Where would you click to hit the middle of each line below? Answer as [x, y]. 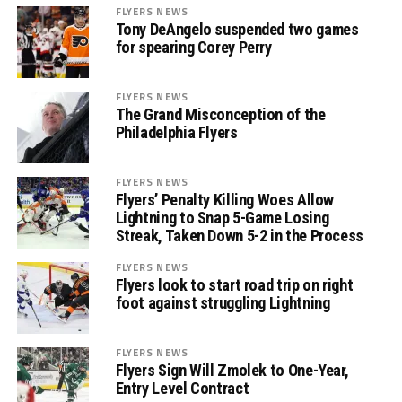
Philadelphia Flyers [176, 132]
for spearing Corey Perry [193, 47]
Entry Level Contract [182, 388]
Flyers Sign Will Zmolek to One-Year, [232, 370]
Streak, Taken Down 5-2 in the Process [239, 236]
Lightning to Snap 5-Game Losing [222, 218]
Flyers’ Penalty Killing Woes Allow [225, 200]
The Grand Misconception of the [220, 114]
